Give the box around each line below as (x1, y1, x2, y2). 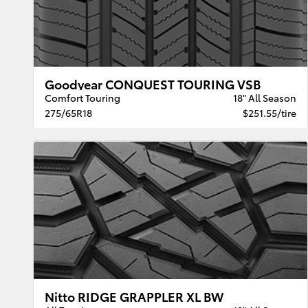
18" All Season (232, 91, 296, 105)
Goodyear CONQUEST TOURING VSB (45, 75, 261, 93)
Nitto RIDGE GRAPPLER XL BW (45, 287, 224, 305)
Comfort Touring (45, 91, 121, 105)
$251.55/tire (242, 106, 296, 120)
